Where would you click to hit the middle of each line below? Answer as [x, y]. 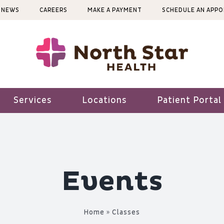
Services [33, 100]
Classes [126, 212]
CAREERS [53, 10]
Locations [104, 100]
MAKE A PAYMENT [115, 10]
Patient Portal [189, 100]
